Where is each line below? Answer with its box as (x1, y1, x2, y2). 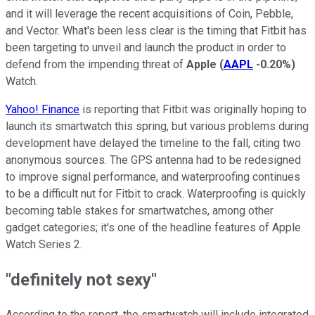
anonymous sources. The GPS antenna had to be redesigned (6, 153, 301, 167)
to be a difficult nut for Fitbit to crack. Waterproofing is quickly (6, 186, 306, 200)
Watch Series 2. (6, 237, 82, 251)
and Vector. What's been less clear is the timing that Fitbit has (6, 23, 307, 37)
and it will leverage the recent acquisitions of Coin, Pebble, (6, 6, 293, 20)
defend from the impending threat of (6, 57, 186, 71)
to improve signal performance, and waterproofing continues (6, 169, 300, 184)
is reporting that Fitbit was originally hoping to (79, 102, 307, 116)
